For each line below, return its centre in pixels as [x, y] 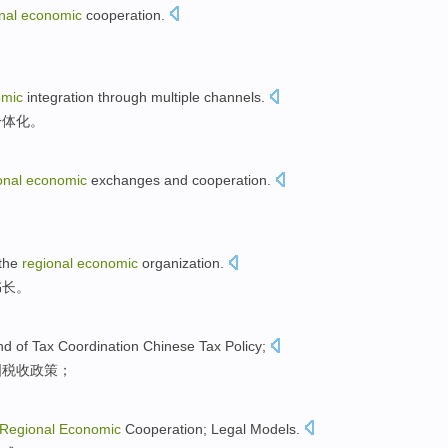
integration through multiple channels [144, 97]
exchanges [125, 180]
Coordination [98, 345]
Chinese [169, 345]
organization [181, 262]
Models [273, 428]
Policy [243, 345]
